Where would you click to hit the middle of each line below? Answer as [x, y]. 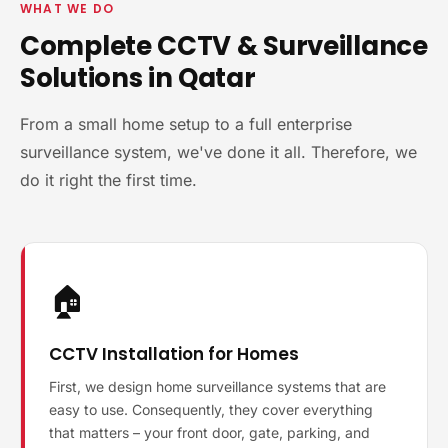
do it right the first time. [108, 180]
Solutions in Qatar [138, 78]
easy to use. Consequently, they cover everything [211, 409]
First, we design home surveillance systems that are [217, 386]
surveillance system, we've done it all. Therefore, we [218, 152]
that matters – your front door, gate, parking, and [209, 432]
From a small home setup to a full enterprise [186, 124]
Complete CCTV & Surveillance [224, 46]
